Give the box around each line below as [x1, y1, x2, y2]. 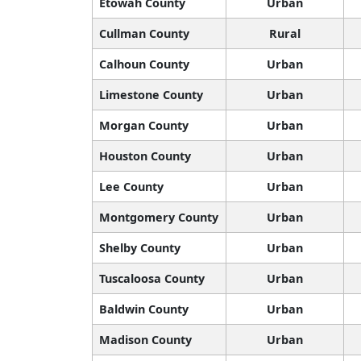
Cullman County [99, 26, 189, 42]
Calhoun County [99, 56, 189, 73]
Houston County [99, 148, 191, 164]
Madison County [99, 332, 192, 348]
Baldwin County [99, 301, 189, 317]
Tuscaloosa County [99, 271, 205, 287]
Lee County [99, 179, 164, 195]
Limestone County [99, 87, 203, 103]
